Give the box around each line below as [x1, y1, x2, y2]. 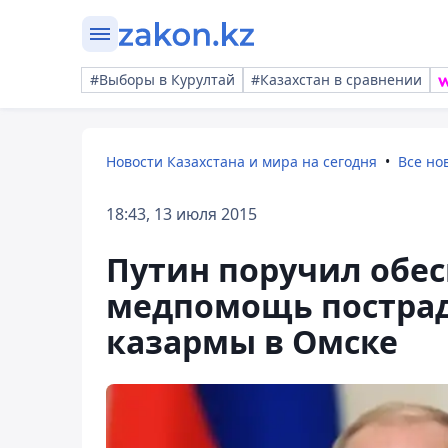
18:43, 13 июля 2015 [106, 203, 257, 225]
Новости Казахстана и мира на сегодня [106, 152, 377, 171]
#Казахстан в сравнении [251, 70, 422, 89]
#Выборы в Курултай [90, 70, 235, 89]
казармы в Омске [106, 320, 398, 363]
